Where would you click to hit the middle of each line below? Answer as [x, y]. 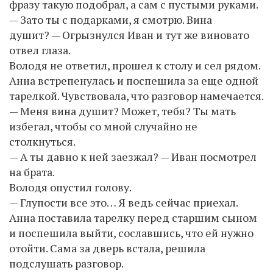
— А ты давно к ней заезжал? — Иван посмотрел [133, 156]
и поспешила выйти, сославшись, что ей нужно [131, 232]
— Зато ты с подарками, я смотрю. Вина [111, 19]
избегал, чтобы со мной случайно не [103, 126]
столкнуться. [42, 141]
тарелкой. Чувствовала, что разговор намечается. [136, 95]
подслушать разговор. [66, 263]
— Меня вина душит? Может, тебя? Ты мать [122, 111]
